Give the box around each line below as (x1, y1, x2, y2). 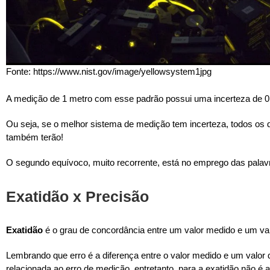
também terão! (6, 131, 63, 142)
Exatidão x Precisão (6, 187, 149, 205)
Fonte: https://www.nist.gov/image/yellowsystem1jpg (6, 66, 212, 77)
